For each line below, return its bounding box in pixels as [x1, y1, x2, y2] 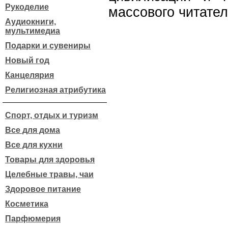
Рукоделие [5, 3, 49, 11]
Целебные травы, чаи [5, 170, 94, 179]
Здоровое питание [5, 185, 81, 193]
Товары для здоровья [5, 155, 95, 164]
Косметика [5, 199, 48, 208]
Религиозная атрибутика [5, 85, 106, 94]
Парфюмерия [5, 214, 61, 223]
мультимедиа [5, 26, 60, 35]
